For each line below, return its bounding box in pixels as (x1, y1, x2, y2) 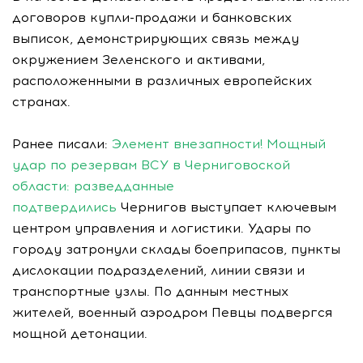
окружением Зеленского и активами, (12, 52, 265, 67)
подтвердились (12, 199, 117, 215)
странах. (12, 94, 70, 109)
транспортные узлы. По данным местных (12, 284, 288, 299)
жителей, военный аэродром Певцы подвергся (12, 305, 332, 320)
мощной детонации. (12, 326, 147, 341)
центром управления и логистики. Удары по (12, 220, 311, 236)
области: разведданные (12, 178, 174, 194)
